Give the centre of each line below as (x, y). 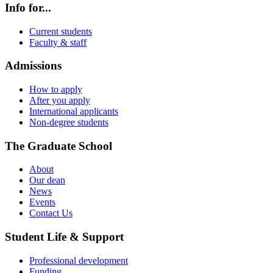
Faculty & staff (58, 42)
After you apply (60, 100)
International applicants (74, 111)
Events (42, 202)
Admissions (33, 66)
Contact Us (51, 213)
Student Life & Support (64, 237)
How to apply (56, 89)
